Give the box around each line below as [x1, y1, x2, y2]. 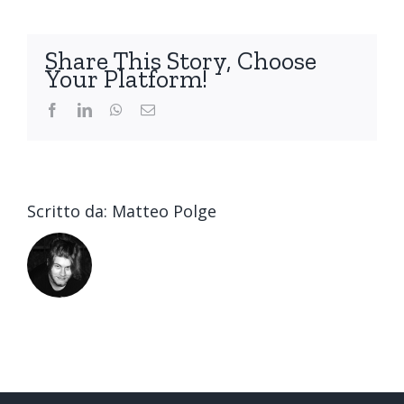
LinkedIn [91, 102, 143, 117]
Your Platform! [45, 64, 207, 95]
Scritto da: [27, 200, 112, 223]
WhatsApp [122, 102, 183, 117]
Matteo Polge [112, 200, 216, 223]
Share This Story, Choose [45, 46, 317, 77]
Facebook [59, 102, 115, 117]
